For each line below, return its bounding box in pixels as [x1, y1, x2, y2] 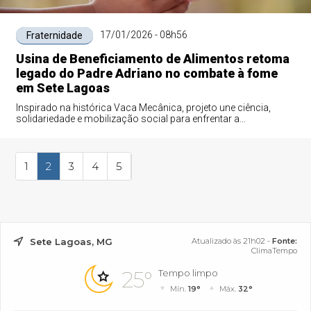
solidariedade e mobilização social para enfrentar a [15, 113, 239, 124]
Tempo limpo [158, 267, 219, 278]
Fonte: [271, 236, 297, 246]
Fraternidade [26, 30, 83, 41]
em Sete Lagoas [15, 81, 110, 95]
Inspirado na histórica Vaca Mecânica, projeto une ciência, [15, 102, 271, 113]
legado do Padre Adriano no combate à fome [15, 66, 278, 81]
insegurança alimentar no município [15, 124, 174, 135]
